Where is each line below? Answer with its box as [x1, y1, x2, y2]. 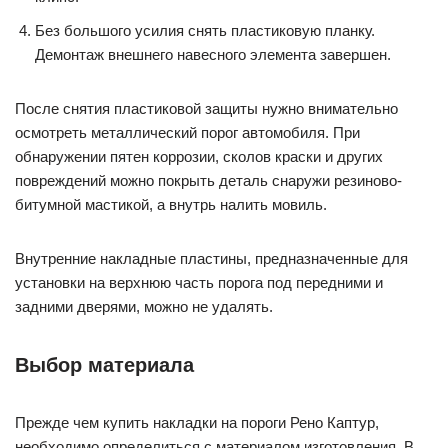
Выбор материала [15, 354, 194, 376]
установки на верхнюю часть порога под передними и [15, 274, 383, 291]
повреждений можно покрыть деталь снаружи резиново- [15, 172, 402, 189]
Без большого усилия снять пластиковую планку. [35, 22, 375, 39]
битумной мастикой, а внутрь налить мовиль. [15, 196, 327, 213]
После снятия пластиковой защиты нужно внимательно [15, 100, 398, 117]
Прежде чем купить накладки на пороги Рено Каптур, [15, 414, 379, 431]
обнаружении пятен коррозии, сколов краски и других [15, 148, 383, 165]
